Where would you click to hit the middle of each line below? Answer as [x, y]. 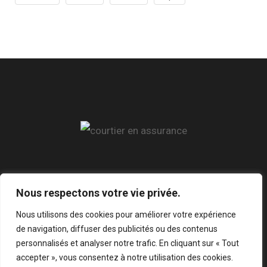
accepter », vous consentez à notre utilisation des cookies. [125, 257]
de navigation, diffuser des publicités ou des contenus [117, 229]
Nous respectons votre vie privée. [98, 193]
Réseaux [38, 183]
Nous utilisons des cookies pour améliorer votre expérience [126, 215]
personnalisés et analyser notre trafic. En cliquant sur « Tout [128, 243]
